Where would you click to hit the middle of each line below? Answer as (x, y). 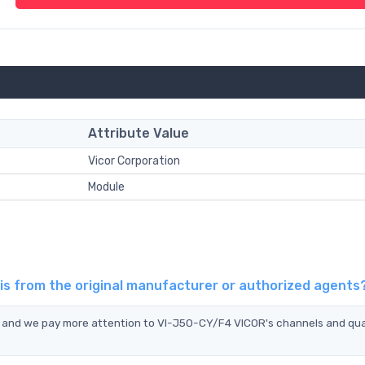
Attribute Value (139, 133)
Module (106, 187)
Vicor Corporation (134, 161)
